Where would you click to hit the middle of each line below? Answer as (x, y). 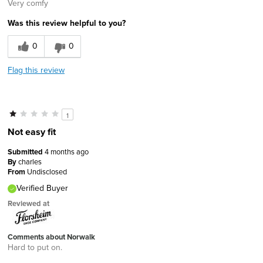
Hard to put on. (35, 247)
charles (30, 161)
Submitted (26, 151)
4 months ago (67, 151)
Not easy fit (32, 131)
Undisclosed (47, 171)
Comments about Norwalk (51, 237)
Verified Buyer (42, 188)
